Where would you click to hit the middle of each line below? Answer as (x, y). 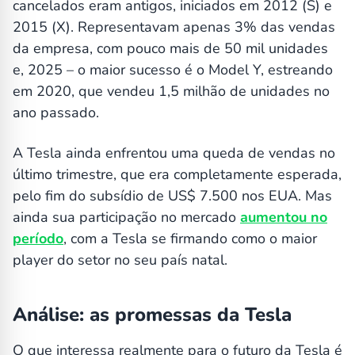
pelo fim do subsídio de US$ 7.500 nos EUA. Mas (172, 196)
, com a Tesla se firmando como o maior (190, 239)
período (38, 239)
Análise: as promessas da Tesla (152, 315)
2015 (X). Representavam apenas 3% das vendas (174, 27)
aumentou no (284, 218)
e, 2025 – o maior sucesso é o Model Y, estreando (173, 70)
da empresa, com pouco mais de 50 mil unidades (170, 49)
